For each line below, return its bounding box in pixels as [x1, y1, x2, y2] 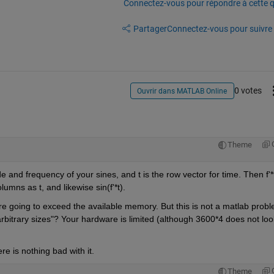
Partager [133, 23, 167, 34]
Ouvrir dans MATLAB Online [137, 86, 228, 95]
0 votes [234, 85, 262, 95]
